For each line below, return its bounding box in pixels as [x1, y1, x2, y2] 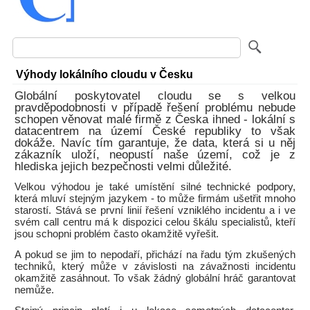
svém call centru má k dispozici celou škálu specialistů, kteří [15, 217, 295, 228]
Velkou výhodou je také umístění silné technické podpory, [15, 181, 295, 192]
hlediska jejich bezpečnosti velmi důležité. [15, 160, 232, 173]
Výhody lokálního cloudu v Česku [16, 68, 193, 80]
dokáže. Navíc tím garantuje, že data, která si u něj [15, 136, 295, 149]
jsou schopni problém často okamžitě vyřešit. [15, 228, 219, 239]
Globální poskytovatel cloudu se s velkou [15, 89, 295, 102]
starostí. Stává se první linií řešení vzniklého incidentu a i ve [15, 205, 295, 216]
